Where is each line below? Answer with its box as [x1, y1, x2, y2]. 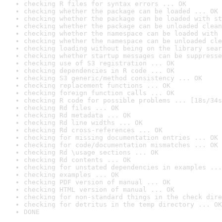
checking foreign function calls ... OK [24, 89, 174, 97]
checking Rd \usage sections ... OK [24, 149, 159, 156]
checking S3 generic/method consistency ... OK [24, 74, 202, 82]
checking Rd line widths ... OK [24, 119, 143, 126]
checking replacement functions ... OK [24, 82, 170, 89]
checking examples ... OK [24, 171, 119, 178]
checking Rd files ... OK [24, 104, 119, 111]
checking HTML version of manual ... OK [24, 186, 174, 193]
